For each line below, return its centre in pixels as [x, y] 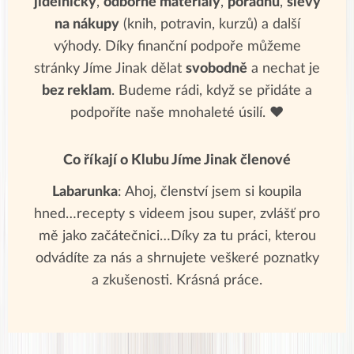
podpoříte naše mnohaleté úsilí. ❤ [177, 113]
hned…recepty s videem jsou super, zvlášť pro [177, 214]
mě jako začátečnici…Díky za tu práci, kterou [177, 236]
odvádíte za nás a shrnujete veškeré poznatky [177, 258]
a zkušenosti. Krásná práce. [177, 281]
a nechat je [284, 69]
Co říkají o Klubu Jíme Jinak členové [177, 160]
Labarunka [85, 192]
